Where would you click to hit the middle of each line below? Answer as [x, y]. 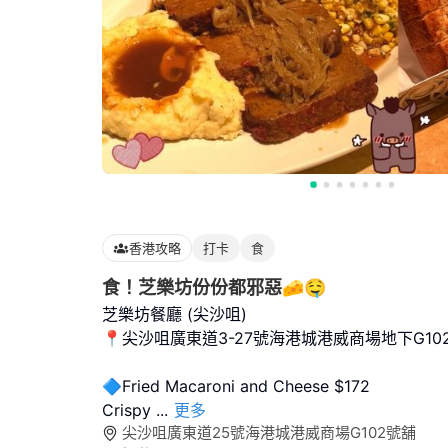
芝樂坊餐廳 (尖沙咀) [174, 314]
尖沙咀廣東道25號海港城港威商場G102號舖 [269, 432]
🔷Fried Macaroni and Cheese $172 [236, 386]
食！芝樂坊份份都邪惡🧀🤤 [214, 287]
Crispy [129, 410]
